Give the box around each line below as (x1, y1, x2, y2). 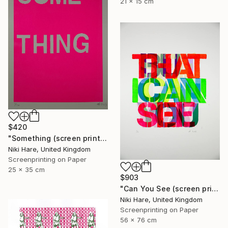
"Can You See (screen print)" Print (211, 184, 218, 193)
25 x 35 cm (8, 165, 45, 174)
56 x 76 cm (120, 215, 157, 224)
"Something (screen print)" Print (100, 134, 107, 143)
